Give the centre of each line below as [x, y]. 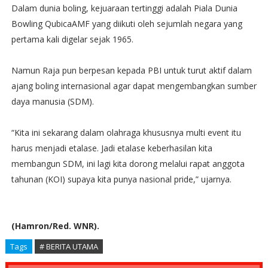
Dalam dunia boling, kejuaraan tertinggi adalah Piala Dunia [124, 8]
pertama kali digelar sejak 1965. [72, 39]
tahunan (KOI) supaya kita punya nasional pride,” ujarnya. [121, 179]
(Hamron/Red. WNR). [55, 226]
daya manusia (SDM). [52, 101]
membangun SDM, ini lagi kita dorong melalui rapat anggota [128, 164]
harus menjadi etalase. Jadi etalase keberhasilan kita [112, 148]
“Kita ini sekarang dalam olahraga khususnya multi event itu [126, 133]
